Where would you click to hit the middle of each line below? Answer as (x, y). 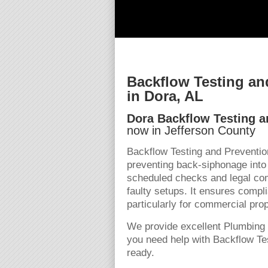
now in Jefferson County (191, 130)
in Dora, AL (165, 96)
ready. (141, 253)
